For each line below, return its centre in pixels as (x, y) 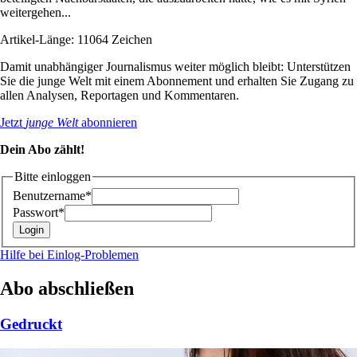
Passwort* (39, 213)
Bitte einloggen (53, 176)
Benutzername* (52, 196)
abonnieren (108, 122)
